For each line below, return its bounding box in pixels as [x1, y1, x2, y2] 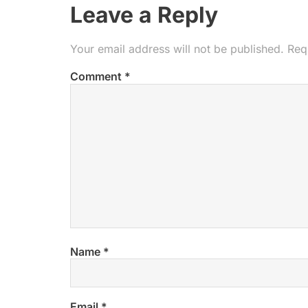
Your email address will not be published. [70, 42, 284, 56]
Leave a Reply [70, 1, 218, 29]
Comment [70, 69, 124, 84]
